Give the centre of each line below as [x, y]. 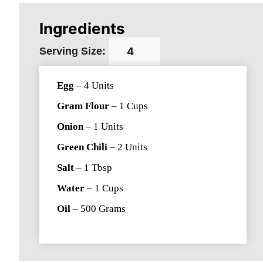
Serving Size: [73, 51]
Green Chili [82, 147]
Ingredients [82, 28]
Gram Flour [83, 106]
